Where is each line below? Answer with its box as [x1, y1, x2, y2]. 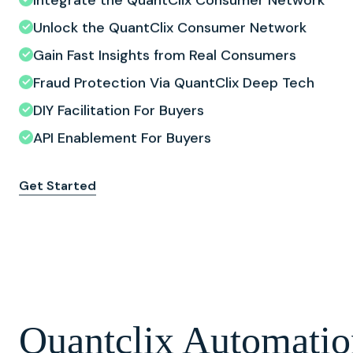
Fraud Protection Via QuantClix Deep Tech [33, 72, 314, 91]
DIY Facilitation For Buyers [33, 99, 204, 119]
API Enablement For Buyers [33, 127, 211, 147]
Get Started [19, 176, 96, 193]
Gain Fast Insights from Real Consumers [33, 44, 296, 64]
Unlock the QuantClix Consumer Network [33, 17, 307, 36]
